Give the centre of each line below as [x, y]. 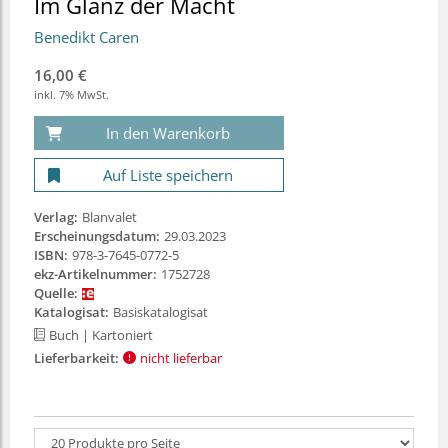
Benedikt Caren [86, 36]
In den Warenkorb [168, 132]
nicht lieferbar [181, 357]
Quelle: [56, 292]
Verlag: [56, 216]
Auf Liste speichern [168, 174]
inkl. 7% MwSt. [71, 94]
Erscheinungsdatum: [97, 235]
